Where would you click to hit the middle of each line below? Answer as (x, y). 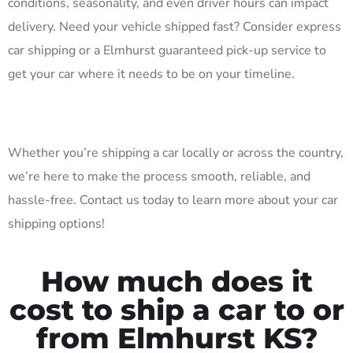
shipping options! (56, 224)
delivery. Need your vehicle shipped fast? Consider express (175, 27)
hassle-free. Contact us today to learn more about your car (173, 201)
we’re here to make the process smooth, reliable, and (159, 177)
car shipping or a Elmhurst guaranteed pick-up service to (167, 51)
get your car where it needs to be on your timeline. (151, 74)
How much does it (176, 282)
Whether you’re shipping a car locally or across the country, (176, 153)
